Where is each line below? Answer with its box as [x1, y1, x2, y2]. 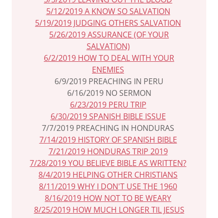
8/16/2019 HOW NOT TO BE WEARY [45, 193, 171, 203]
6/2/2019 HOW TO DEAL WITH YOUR [44, 53, 174, 63]
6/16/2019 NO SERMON [67, 88, 151, 98]
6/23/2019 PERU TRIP [70, 99, 146, 110]
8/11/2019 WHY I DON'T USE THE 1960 [39, 181, 177, 192]
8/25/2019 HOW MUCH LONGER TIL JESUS [34, 204, 184, 215]
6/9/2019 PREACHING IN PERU [54, 76, 163, 87]
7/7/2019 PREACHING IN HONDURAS [42, 123, 176, 133]
